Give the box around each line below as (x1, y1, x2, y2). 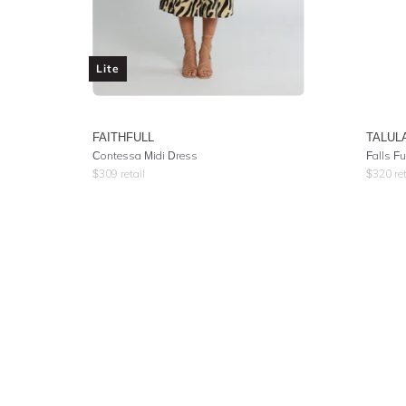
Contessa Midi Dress (92, 149, 198, 162)
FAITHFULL (92, 130, 154, 144)
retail (118, 167, 145, 180)
